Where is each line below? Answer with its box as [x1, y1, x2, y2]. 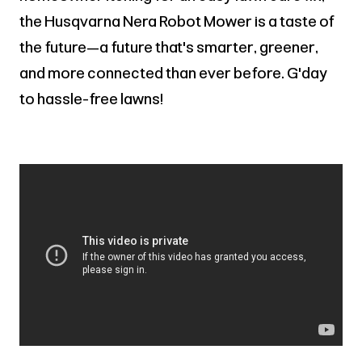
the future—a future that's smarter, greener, [19, 37, 318, 57]
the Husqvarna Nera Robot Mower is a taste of [19, 11, 335, 31]
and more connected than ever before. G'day [19, 63, 328, 82]
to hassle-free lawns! [19, 89, 163, 108]
